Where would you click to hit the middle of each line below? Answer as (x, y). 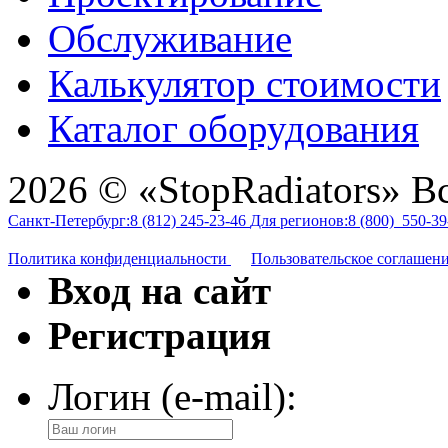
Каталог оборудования (233, 128)
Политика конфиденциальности (119, 258)
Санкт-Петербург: (69, 220)
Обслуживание (170, 38)
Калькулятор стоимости (244, 83)
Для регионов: (299, 220)
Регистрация (159, 335)
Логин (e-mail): (172, 396)
